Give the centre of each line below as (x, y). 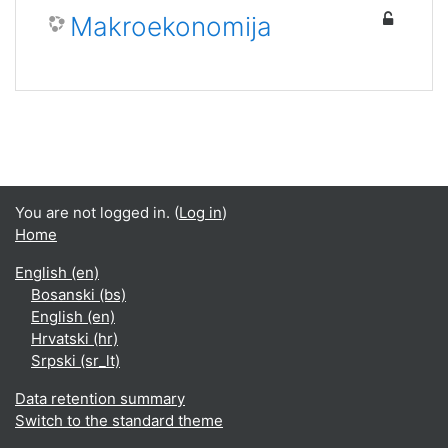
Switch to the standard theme (119, 420)
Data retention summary (100, 398)
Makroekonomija (171, 26)
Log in (200, 212)
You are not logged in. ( (97, 212)
